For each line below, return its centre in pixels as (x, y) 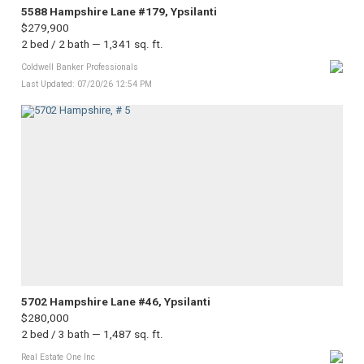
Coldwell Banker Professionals (80, 67)
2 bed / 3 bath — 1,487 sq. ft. (92, 334)
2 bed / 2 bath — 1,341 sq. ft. (92, 43)
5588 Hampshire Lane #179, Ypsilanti (119, 12)
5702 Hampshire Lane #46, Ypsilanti (116, 302)
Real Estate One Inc (58, 357)
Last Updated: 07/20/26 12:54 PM (87, 84)
